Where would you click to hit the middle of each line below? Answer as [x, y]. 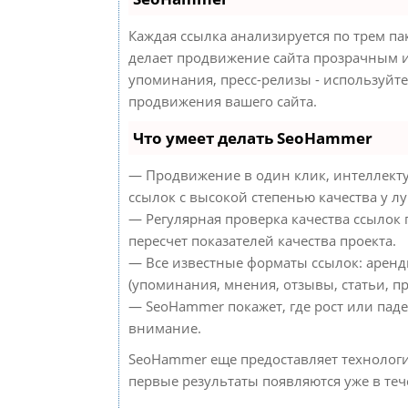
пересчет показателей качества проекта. [262, 240]
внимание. [165, 327]
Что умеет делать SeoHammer [253, 138]
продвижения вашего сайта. [223, 101]
